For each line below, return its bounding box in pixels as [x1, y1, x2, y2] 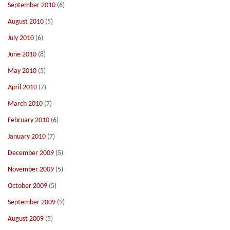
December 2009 [8, 149, 54, 157]
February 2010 [8, 117, 49, 124]
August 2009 [8, 215, 44, 223]
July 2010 [8, 34, 34, 42]
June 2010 [8, 51, 36, 59]
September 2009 [8, 199, 55, 206]
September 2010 [8, 2, 55, 9]
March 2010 [8, 100, 43, 108]
